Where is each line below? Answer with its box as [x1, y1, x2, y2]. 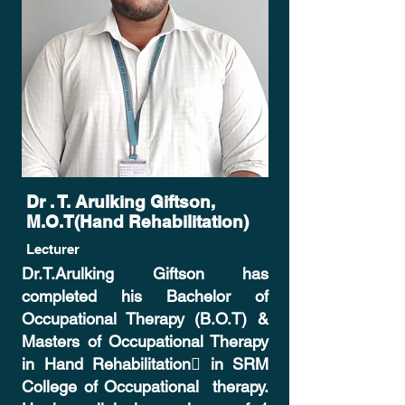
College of [22, 377, 104, 396]
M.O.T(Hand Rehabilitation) [26, 212, 249, 231]
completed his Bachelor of [22, 287, 268, 306]
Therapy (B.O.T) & [117, 309, 268, 328]
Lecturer [26, 241, 80, 257]
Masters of [22, 332, 109, 351]
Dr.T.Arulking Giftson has [22, 264, 268, 283]
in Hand [22, 354, 92, 373]
